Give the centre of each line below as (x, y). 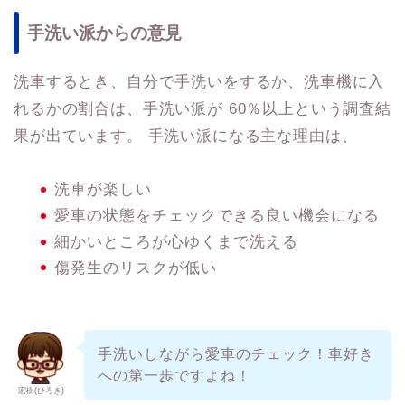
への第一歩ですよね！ (174, 376)
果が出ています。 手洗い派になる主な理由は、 (186, 137)
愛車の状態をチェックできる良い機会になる (217, 216)
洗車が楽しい (103, 190)
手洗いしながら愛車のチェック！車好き (235, 354)
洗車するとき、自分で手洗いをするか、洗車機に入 (199, 82)
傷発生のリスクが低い (136, 268)
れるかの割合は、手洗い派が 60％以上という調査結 (202, 109)
